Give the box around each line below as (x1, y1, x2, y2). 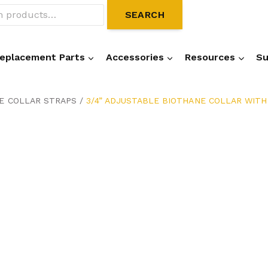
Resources (185, 51, 236, 63)
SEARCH (124, 9, 165, 20)
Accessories (105, 51, 164, 63)
